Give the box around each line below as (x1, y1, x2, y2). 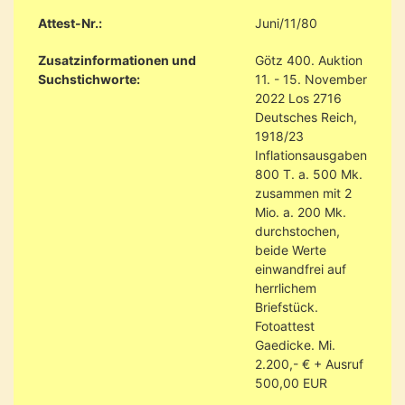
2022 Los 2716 (255, 89, 342, 106)
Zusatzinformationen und (38, 52, 196, 68)
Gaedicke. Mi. (255, 336, 335, 353)
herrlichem (255, 279, 316, 296)
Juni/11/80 (255, 14, 317, 31)
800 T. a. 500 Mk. (255, 165, 363, 182)
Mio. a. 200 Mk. (255, 203, 346, 220)
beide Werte (255, 241, 326, 258)
